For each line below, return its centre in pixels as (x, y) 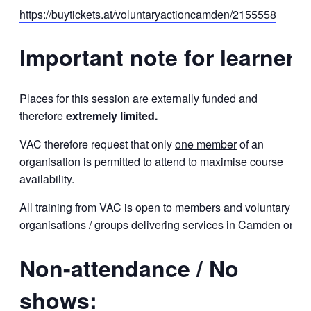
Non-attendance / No (129, 268)
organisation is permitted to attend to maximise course (151, 162)
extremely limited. (112, 116)
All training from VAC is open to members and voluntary (155, 208)
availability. (47, 179)
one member (206, 144)
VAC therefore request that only (97, 144)
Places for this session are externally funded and (138, 99)
